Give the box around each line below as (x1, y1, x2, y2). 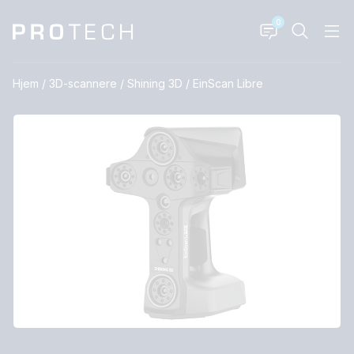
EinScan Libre (193, 77, 263, 90)
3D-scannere (49, 77, 117, 90)
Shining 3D (127, 77, 183, 90)
